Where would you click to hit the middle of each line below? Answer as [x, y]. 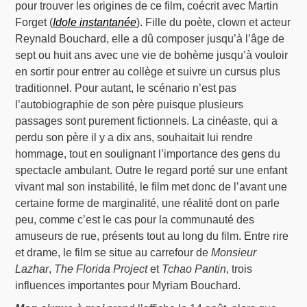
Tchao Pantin [194, 269]
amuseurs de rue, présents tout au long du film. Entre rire [152, 236]
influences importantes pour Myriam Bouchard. [128, 286]
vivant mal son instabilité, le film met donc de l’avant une [151, 187]
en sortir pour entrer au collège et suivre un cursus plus [148, 72]
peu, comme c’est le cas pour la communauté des [135, 220]
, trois [240, 269]
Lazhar [32, 269]
